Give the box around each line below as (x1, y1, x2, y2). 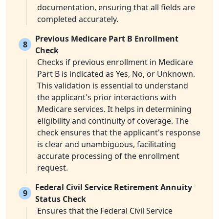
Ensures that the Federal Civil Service (37, 205, 173, 217)
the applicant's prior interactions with (37, 92, 176, 103)
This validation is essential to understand (37, 80, 188, 91)
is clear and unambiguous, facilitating (37, 139, 176, 150)
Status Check (35, 194, 86, 205)
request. (37, 162, 68, 174)
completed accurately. (37, 14, 118, 25)
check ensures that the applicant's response (37, 127, 200, 138)
